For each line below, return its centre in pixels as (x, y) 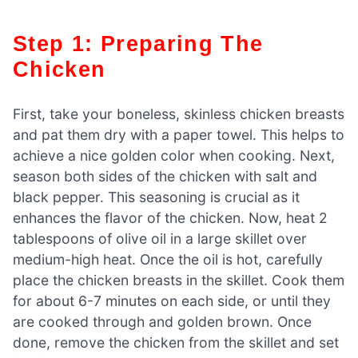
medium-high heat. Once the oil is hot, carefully (168, 259)
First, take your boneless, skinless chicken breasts (179, 113)
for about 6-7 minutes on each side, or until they (172, 300)
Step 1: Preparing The (21, 43)
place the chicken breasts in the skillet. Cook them (179, 280)
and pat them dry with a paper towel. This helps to (179, 134)
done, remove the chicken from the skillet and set (176, 342)
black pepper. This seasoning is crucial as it (156, 197)
